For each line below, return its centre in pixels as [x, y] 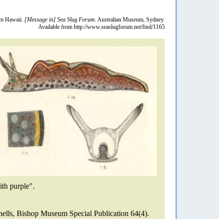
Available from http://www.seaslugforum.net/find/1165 [101, 27]
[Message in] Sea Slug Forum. [60, 19]
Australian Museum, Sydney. [131, 19]
